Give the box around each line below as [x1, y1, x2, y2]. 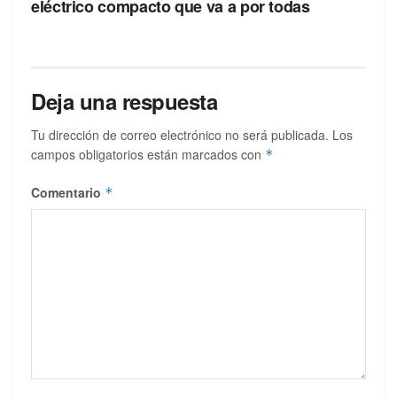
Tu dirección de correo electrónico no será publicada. [31, 126, 329, 144]
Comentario [31, 183, 105, 202]
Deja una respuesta [31, 86, 218, 117]
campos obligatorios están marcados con [31, 145, 265, 164]
